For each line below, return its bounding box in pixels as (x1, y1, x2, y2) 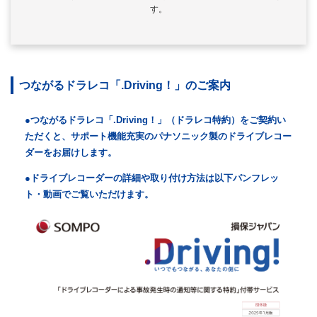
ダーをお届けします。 (25, 147, 117, 158)
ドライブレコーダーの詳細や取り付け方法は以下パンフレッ (30, 173, 279, 184)
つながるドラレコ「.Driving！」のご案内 (19, 79, 231, 91)
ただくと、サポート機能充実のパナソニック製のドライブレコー (25, 131, 292, 142)
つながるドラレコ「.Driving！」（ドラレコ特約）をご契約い (30, 115, 286, 125)
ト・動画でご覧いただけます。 (25, 189, 154, 200)
